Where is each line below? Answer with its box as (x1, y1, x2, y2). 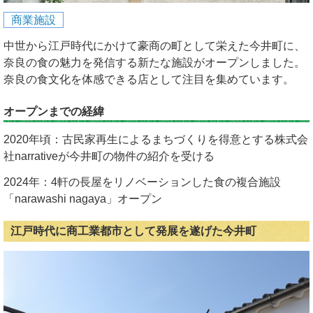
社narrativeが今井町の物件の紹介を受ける (3, 150, 214, 162)
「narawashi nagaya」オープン (3, 192, 162, 205)
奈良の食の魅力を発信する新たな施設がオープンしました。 (3, 56, 305, 68)
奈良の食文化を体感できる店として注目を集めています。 (3, 73, 294, 85)
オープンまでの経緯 (3, 105, 104, 118)
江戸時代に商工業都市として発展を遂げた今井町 (10, 224, 256, 237)
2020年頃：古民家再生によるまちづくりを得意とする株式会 (3, 133, 308, 145)
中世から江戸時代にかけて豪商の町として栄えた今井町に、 (3, 39, 305, 52)
